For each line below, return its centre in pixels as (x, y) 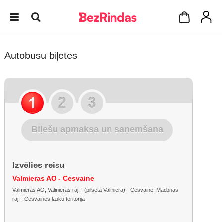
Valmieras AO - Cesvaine (53, 178)
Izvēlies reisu (38, 165)
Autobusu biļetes (41, 55)
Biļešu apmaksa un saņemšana (97, 129)
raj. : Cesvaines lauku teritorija (49, 199)
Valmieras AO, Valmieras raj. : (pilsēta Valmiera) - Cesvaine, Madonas (95, 190)
